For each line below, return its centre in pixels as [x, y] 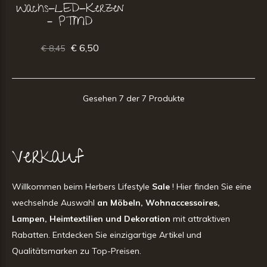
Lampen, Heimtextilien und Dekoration [91, 218]
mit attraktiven [200, 218]
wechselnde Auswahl [55, 202]
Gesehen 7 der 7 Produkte [133, 98]
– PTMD [70, 22]
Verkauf [48, 159]
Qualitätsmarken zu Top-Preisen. [77, 251]
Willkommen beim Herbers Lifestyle [82, 186]
